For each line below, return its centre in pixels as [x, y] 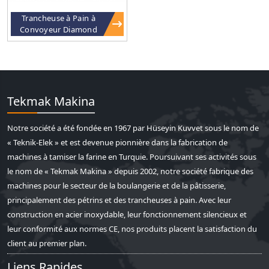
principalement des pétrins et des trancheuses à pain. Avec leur [119, 200]
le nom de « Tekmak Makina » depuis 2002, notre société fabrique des [130, 171]
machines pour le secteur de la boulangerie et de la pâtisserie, [116, 186]
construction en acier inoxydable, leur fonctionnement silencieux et [127, 214]
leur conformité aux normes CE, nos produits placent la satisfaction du [132, 229]
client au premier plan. [47, 243]
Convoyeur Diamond [59, 29]
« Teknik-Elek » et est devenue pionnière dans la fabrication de [117, 142]
